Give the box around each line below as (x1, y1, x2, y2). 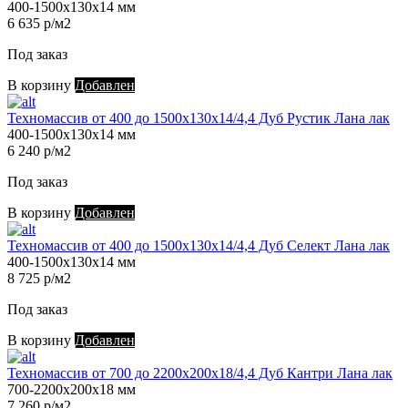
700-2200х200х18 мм (7, 382, 136, 398)
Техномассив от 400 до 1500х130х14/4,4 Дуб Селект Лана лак (7, 238, 390, 254)
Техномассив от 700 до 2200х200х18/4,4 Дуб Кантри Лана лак (7, 365, 393, 382)
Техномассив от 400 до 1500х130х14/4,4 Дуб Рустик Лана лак (7, 110, 390, 127)
